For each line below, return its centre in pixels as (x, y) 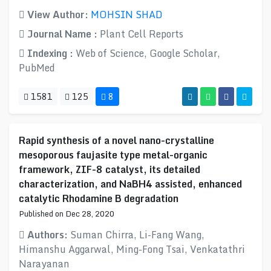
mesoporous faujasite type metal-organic (113, 155)
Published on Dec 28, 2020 (67, 214)
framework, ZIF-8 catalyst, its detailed (109, 169)
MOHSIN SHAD (127, 15)
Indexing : (50, 53)
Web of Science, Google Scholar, (148, 53)
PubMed (37, 68)
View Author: (58, 15)
